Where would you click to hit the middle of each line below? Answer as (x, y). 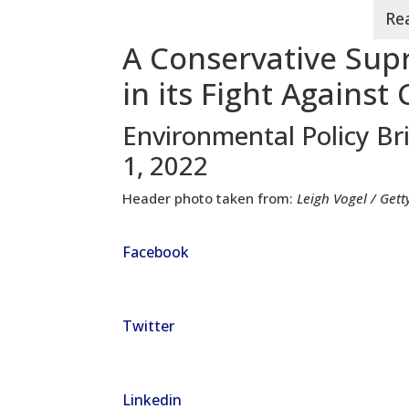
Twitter (149, 326)
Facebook (156, 252)
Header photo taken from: (210, 199)
